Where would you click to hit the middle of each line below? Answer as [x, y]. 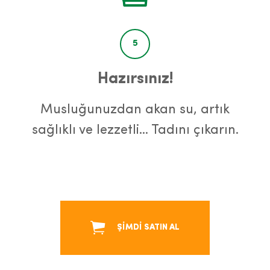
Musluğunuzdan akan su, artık [135, 109]
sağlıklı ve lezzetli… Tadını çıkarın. [135, 130]
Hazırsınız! [135, 79]
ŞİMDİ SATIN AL [148, 227]
